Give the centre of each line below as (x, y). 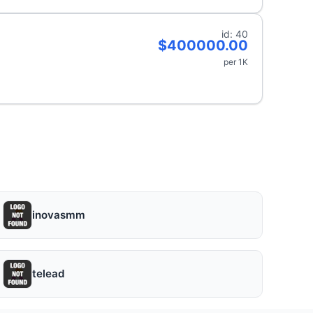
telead (48, 274)
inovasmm (58, 215)
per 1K (236, 61)
